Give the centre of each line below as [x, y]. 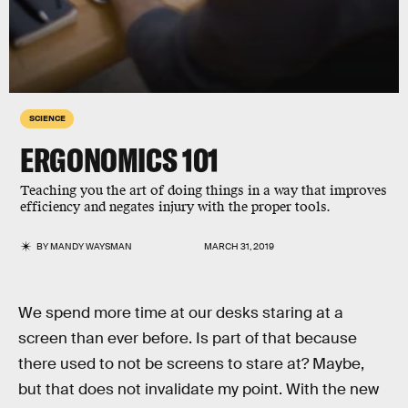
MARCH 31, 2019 [239, 246]
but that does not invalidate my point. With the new [199, 389]
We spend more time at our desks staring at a [181, 313]
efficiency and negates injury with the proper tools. [177, 207]
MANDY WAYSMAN [92, 246]
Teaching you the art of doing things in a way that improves [204, 191]
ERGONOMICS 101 [119, 160]
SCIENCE [47, 117]
